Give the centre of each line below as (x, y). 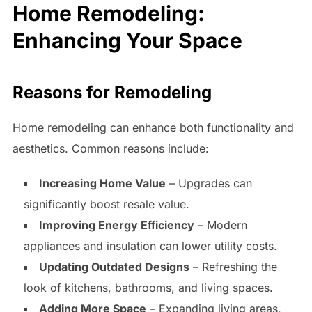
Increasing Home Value (102, 184)
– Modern (220, 225)
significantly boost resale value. (106, 204)
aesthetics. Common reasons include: (110, 149)
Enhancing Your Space (127, 41)
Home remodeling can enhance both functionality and (153, 128)
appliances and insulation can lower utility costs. (150, 246)
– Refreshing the (233, 267)
